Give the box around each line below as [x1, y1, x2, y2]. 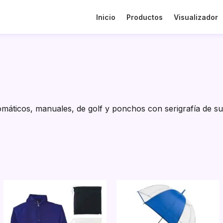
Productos [126, 12, 163, 21]
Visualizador [173, 12, 218, 21]
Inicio [96, 12, 115, 21]
